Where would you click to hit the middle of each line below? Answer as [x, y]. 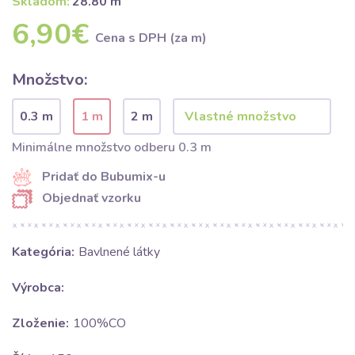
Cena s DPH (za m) [151, 38]
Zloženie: [40, 324]
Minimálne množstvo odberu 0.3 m [112, 147]
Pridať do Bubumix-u [104, 176]
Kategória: [43, 252]
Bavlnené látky [119, 252]
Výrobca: [38, 288]
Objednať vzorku [92, 198]
